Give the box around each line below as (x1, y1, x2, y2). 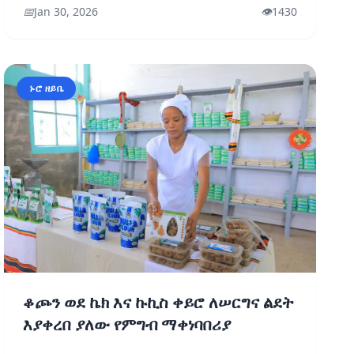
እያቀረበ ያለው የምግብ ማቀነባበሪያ (23, 312, 232, 337)
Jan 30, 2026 (34, 4, 99, 20)
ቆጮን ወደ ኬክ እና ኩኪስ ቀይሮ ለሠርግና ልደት (23, 290, 295, 314)
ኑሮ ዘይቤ (29, 81, 64, 95)
